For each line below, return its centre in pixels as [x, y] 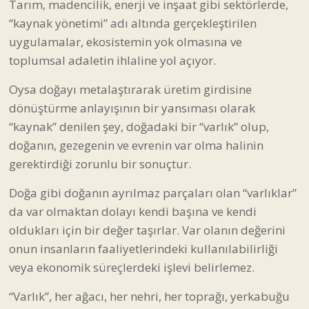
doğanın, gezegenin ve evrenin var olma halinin [136, 145]
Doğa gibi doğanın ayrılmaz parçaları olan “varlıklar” [153, 192]
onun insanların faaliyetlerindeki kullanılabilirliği [143, 248]
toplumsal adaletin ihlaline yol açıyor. [112, 60]
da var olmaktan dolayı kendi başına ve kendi [133, 211]
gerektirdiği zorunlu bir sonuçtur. [100, 163]
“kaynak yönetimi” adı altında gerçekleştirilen [133, 23]
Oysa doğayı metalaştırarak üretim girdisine [130, 89]
